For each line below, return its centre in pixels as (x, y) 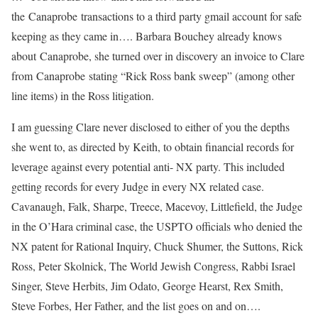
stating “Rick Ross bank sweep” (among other (190, 76)
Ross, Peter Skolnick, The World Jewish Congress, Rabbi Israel (153, 266)
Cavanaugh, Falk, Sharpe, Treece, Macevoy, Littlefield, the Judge (157, 207)
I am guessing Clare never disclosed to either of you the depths (150, 127)
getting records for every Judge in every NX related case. (138, 187)
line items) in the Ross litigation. (83, 96)
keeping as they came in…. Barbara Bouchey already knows (147, 36)
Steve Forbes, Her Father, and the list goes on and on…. (136, 306)
